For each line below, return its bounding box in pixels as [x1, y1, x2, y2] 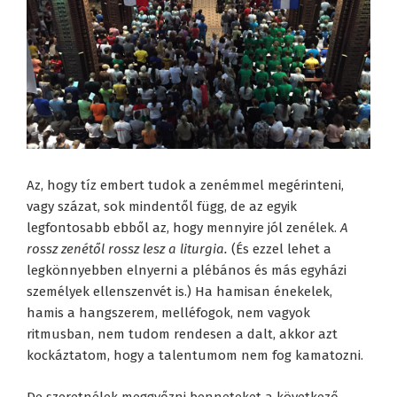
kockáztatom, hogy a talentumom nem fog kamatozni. [27, 347, 363, 364]
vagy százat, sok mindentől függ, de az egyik [27, 198, 297, 215]
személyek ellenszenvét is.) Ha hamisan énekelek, [27, 284, 332, 300]
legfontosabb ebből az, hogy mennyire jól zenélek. [27, 220, 340, 237]
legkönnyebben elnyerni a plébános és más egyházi [27, 262, 346, 279]
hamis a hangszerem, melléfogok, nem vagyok [27, 305, 310, 322]
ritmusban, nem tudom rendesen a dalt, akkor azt [27, 326, 338, 343]
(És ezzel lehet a [228, 241, 331, 258]
